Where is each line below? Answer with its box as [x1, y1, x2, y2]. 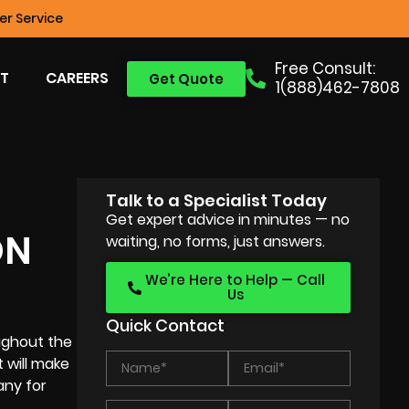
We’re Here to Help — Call [145, 270, 326, 289]
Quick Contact [106, 314, 225, 337]
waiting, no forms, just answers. [106, 231, 326, 252]
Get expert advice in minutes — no [106, 209, 351, 230]
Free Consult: [275, 58, 375, 79]
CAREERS [45, 68, 109, 89]
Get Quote [148, 68, 224, 89]
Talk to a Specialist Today [106, 189, 328, 212]
